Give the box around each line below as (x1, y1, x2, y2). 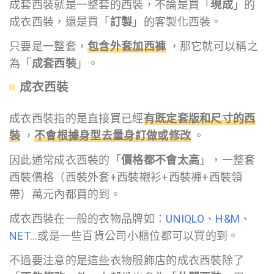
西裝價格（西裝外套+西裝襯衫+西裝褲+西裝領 (9, 171, 243, 184)
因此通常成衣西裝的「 (9, 154, 121, 167)
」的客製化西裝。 (132, 15, 222, 28)
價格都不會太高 (121, 154, 200, 167)
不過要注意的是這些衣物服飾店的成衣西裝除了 (9, 254, 245, 267)
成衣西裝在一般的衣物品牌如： (9, 212, 166, 226)
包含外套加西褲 (87, 39, 166, 53)
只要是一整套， (9, 39, 88, 53)
